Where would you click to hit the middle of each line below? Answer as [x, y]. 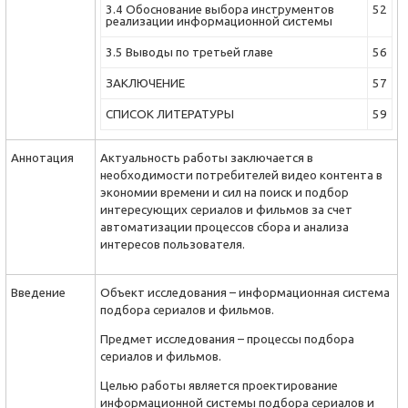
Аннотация [42, 158]
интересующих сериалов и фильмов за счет [226, 210]
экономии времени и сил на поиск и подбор [224, 193]
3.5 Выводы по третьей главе [189, 52]
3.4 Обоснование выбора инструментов [220, 10]
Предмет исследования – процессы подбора [227, 339]
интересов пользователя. [173, 245]
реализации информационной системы [219, 21]
